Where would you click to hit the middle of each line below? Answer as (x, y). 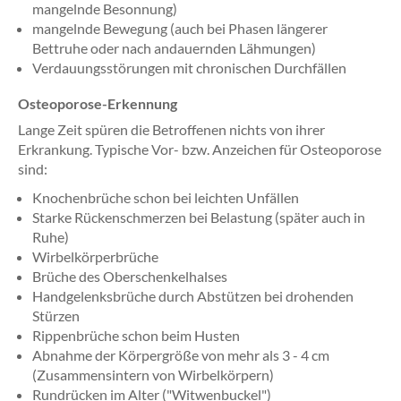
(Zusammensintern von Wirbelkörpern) (153, 375)
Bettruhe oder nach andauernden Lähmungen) (174, 48)
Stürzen (56, 316)
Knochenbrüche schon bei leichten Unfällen (166, 197)
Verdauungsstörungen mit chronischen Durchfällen (189, 68)
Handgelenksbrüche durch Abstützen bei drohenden (193, 296)
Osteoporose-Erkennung (98, 103)
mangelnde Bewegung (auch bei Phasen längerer (180, 28)
